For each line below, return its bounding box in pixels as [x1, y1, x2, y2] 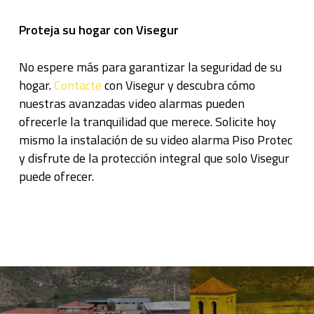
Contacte [53, 76, 102, 95]
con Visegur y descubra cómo [101, 76, 255, 95]
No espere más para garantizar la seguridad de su [18, 57, 282, 76]
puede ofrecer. [18, 167, 94, 186]
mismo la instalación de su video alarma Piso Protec [18, 130, 292, 149]
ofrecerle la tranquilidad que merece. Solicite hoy [18, 112, 276, 131]
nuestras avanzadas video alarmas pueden [18, 94, 245, 113]
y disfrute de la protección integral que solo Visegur [18, 149, 289, 168]
